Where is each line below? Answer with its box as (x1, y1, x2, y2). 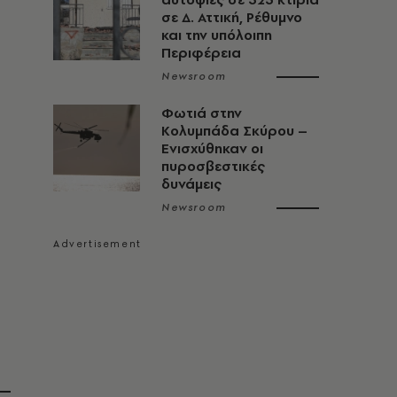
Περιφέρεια (161, 43, 241, 62)
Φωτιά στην (161, 104, 242, 122)
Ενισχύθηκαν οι (161, 139, 263, 158)
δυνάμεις (161, 175, 222, 193)
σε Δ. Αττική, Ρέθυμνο (161, 8, 302, 27)
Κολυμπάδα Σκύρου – (161, 121, 307, 140)
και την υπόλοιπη (161, 26, 272, 44)
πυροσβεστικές (161, 157, 265, 175)
